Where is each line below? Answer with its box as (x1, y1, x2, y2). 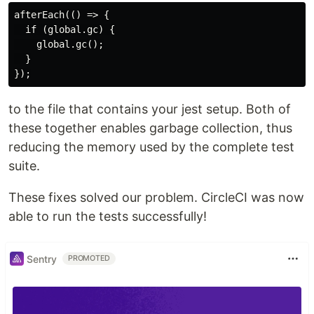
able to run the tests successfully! (8, 209, 207, 224)
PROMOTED (68, 254, 111, 263)
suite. (8, 158, 40, 173)
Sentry (27, 252, 57, 265)
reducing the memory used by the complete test (8, 139, 294, 154)
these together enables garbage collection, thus (8, 121, 292, 135)
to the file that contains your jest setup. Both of (8, 102, 291, 116)
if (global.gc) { (14, 24, 115, 35)
